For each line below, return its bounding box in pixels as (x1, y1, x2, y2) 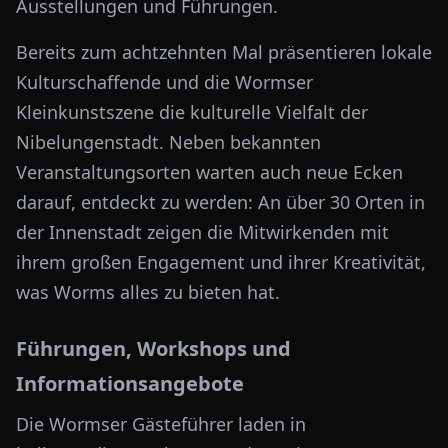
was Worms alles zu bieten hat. (16, 280, 280, 304)
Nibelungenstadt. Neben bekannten (16, 130, 321, 154)
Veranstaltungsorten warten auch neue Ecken (16, 160, 403, 184)
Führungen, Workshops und (16, 335, 291, 362)
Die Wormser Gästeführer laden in (16, 412, 306, 436)
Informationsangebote (16, 370, 244, 397)
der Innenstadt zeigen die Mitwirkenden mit (16, 220, 389, 244)
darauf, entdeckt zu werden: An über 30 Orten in (16, 190, 425, 214)
